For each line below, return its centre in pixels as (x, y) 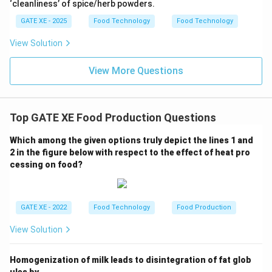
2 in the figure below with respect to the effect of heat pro (130, 153)
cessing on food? (46, 165)
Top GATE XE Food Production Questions (113, 118)
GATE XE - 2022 (44, 207)
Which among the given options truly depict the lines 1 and (131, 141)
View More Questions (136, 71)
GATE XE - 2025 (44, 21)
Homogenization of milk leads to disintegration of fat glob (131, 260)
